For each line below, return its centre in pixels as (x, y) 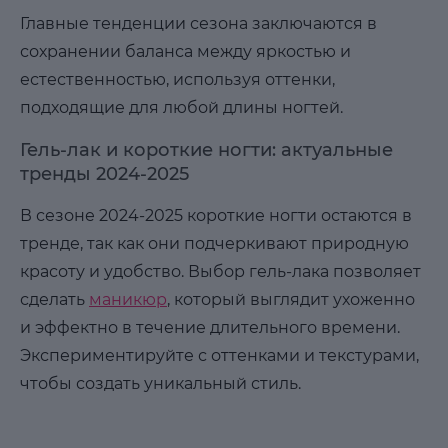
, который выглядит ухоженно (291, 300)
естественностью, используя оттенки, (177, 80)
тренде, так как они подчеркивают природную (214, 244)
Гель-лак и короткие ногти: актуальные (206, 150)
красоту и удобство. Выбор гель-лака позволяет (220, 272)
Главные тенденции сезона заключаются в (198, 24)
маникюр (128, 300)
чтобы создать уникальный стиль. (160, 384)
